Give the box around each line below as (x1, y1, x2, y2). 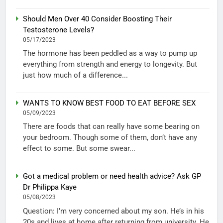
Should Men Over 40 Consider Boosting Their (23, 14, 172, 23)
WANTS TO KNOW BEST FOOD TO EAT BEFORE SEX (23, 99, 196, 108)
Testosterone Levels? (23, 25, 94, 34)
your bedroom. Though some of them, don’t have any (23, 133, 197, 142)
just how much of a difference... (23, 71, 128, 80)
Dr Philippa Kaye (23, 183, 77, 192)
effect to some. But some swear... (23, 144, 135, 153)
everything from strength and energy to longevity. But (23, 60, 197, 69)
